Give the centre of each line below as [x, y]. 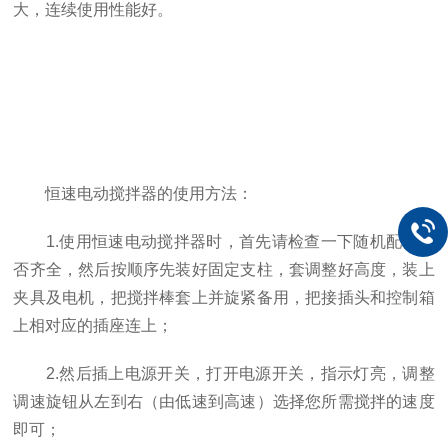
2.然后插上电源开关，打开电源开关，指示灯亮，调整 [224, 373]
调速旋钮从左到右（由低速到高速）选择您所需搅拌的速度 [224, 401]
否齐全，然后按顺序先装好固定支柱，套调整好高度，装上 [224, 269]
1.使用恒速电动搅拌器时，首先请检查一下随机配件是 [224, 241]
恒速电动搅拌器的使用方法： [133, 193]
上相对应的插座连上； [93, 325]
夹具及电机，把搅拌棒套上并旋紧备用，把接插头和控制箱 [224, 297]
